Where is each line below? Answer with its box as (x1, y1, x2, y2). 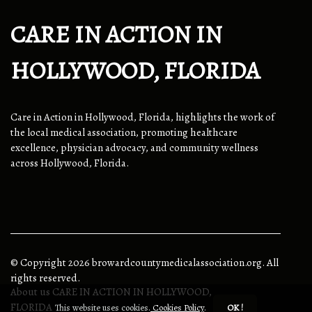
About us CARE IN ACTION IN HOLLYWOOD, (10, 285, 212, 299)
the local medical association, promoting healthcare (10, 125, 237, 140)
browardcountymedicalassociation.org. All (90, 256, 279, 270)
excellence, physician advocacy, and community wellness (10, 141, 258, 155)
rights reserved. (10, 271, 80, 286)
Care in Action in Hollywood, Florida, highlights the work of (10, 110, 274, 125)
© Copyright (10, 256, 68, 270)
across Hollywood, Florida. (10, 156, 129, 171)
